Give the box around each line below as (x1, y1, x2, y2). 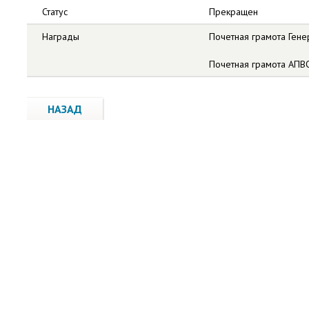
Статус (42, 6, 68, 18)
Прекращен (209, 6, 258, 18)
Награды (42, 30, 79, 43)
